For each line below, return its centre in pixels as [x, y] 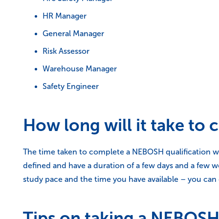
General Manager [73, 33]
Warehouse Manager [80, 69]
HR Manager [65, 16]
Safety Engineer [71, 86]
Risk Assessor [66, 51]
